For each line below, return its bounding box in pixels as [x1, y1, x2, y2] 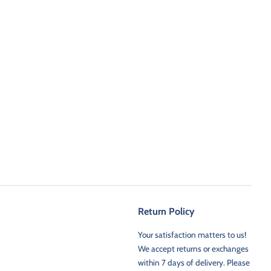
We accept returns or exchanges [137, 243, 249, 253]
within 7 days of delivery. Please [137, 257, 250, 267]
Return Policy [137, 205, 195, 217]
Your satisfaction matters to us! [137, 229, 246, 240]
